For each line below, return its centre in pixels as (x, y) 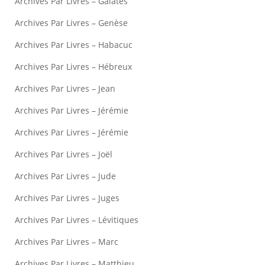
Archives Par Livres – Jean (65, 89)
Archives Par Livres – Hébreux (73, 67)
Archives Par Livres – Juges (67, 198)
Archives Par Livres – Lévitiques (77, 220)
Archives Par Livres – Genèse (71, 23)
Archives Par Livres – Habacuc (74, 45)
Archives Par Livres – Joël (64, 154)
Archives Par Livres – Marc (67, 242)
